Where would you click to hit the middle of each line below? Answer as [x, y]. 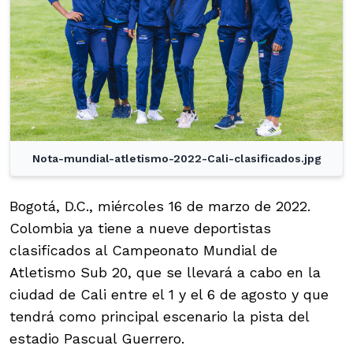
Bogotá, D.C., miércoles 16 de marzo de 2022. [160, 206]
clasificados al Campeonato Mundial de [143, 251]
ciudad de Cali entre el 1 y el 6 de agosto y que [169, 295]
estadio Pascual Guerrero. [97, 339]
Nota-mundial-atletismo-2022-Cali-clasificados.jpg [176, 159]
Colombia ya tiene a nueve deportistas [140, 229]
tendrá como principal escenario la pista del [159, 317]
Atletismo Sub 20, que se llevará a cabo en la [165, 273]
